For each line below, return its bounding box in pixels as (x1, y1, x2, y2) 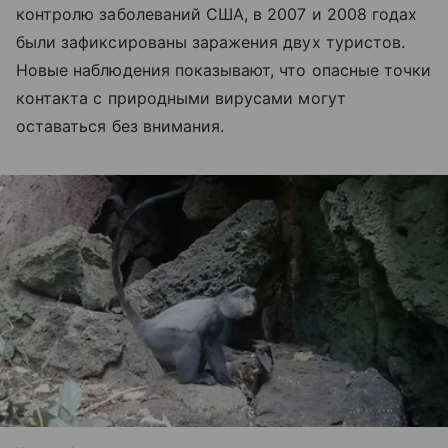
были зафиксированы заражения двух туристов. (16, 32, 406, 53)
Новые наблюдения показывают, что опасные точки (16, 60, 432, 81)
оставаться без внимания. (16, 116, 225, 137)
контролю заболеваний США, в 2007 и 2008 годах (16, 4, 418, 25)
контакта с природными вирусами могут (16, 88, 346, 109)
